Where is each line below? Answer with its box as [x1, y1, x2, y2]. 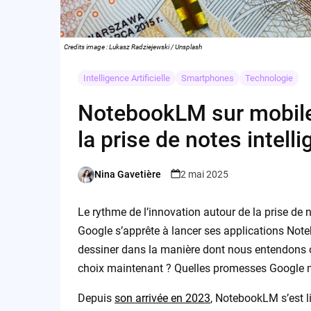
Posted [76, 175, 108, 187]
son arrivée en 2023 [114, 291, 210, 305]
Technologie [244, 72, 293, 83]
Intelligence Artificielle [83, 72, 170, 83]
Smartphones [180, 72, 234, 83]
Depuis [77, 291, 115, 305]
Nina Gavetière [94, 169, 161, 180]
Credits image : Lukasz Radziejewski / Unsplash [64, 42, 202, 51]
